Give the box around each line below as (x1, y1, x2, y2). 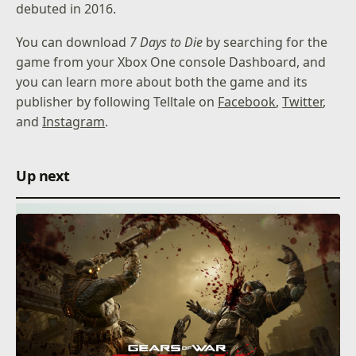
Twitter (282, 93, 323, 111)
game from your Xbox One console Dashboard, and (16, 53, 327, 72)
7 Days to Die (130, 33, 203, 52)
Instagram (42, 113, 106, 131)
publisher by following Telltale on (16, 93, 219, 111)
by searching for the (203, 33, 328, 52)
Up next (16, 165, 70, 185)
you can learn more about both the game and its (16, 73, 308, 91)
